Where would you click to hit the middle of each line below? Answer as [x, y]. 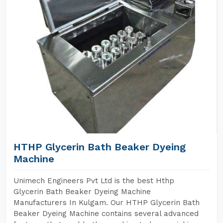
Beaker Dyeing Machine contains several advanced [106, 214]
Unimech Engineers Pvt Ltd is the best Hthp [94, 181]
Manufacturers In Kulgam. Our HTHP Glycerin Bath [107, 203]
